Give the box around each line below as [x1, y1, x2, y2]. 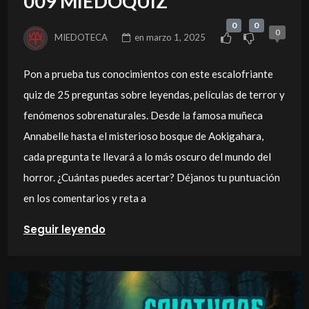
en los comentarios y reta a [23, 192, 146, 205]
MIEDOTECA [54, 31, 108, 43]
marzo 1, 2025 [146, 31, 206, 43]
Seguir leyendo [23, 222, 106, 237]
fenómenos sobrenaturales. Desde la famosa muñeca [23, 109, 263, 122]
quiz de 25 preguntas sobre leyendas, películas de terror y [23, 88, 285, 101]
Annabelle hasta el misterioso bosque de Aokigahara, [23, 130, 263, 143]
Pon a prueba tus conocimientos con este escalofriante [23, 68, 273, 81]
